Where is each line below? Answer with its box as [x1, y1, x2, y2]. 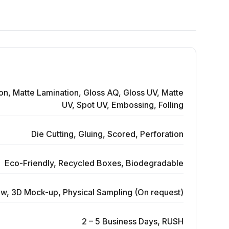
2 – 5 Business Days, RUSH [82, 216, 184, 226]
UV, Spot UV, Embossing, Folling [62, 100, 184, 110]
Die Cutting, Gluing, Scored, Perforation [31, 129, 184, 139]
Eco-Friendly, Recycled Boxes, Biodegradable [5, 158, 184, 168]
